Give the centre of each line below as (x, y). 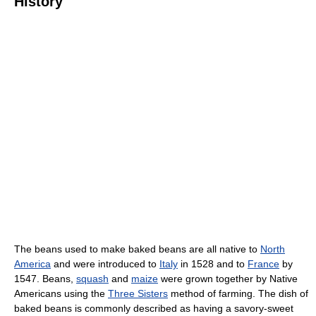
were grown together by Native (228, 279)
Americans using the (61, 294)
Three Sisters (138, 294)
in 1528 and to (213, 264)
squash (92, 279)
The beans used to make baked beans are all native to (137, 249)
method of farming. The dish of (238, 294)
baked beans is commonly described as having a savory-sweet (154, 309)
